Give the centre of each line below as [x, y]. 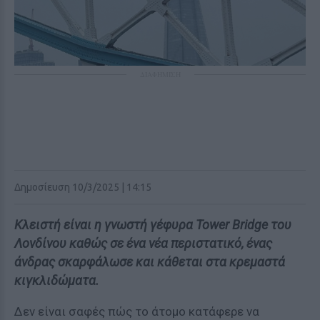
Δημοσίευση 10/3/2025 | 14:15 [83, 187]
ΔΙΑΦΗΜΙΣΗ [160, 74]
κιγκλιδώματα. [57, 280]
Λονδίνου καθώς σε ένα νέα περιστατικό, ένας [143, 243]
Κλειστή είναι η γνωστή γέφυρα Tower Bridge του [153, 225]
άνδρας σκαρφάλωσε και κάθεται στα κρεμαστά [150, 262]
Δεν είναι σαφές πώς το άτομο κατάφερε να [137, 311]
